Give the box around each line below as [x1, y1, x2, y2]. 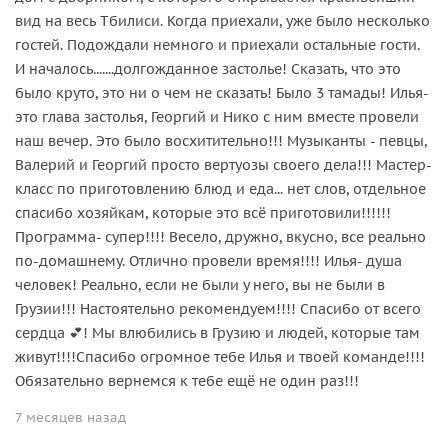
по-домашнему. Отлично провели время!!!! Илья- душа [15, 251, 402, 270]
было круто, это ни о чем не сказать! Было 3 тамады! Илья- [15, 83, 429, 102]
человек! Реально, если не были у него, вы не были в [15, 275, 385, 294]
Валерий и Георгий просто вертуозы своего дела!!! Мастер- [15, 155, 432, 174]
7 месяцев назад [15, 408, 126, 426]
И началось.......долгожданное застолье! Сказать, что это [15, 59, 401, 78]
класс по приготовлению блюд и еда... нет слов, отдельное [15, 179, 426, 198]
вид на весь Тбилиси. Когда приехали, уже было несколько [15, 11, 430, 30]
